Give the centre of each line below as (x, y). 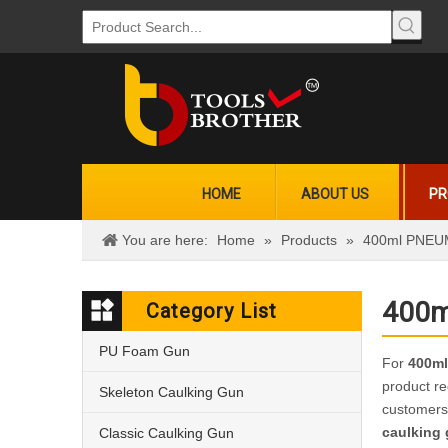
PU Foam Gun (144, 351)
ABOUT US (335, 194)
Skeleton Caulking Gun (171, 392)
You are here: (165, 240)
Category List (211, 311)
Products (309, 240)
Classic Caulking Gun (166, 433)
